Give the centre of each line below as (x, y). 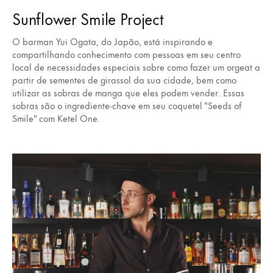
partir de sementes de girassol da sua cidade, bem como (124, 80)
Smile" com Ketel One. (56, 118)
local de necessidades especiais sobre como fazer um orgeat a (136, 67)
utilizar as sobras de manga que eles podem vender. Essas (128, 93)
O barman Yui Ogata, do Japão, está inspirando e (112, 41)
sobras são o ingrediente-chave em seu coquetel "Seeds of (127, 105)
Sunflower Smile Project (88, 18)
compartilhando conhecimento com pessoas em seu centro (126, 54)
